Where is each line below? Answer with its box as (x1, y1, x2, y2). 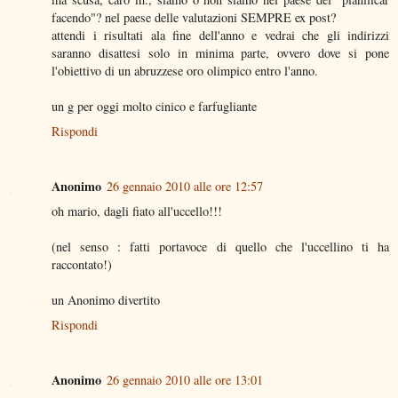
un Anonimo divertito (52, 291, 160, 309)
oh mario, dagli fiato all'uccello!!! (52, 203, 222, 220)
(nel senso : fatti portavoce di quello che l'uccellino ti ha (52, 238, 389, 256)
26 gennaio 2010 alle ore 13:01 (107, 371, 263, 389)
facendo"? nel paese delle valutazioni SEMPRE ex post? (52, 9, 336, 27)
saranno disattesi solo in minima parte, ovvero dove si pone (52, 44, 389, 62)
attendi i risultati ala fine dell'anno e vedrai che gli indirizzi (52, 27, 389, 44)
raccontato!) (52, 256, 112, 274)
